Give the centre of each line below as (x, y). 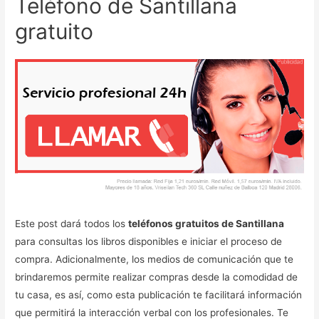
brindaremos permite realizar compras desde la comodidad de (157, 277)
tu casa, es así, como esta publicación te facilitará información (159, 295)
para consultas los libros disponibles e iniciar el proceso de (149, 242)
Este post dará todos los (72, 224)
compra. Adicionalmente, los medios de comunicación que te (155, 260)
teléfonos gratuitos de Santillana (206, 224)
